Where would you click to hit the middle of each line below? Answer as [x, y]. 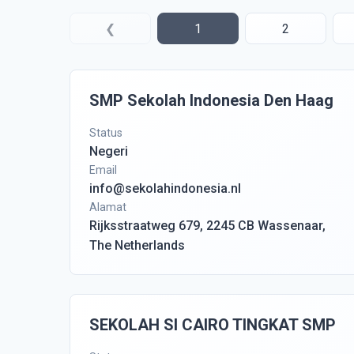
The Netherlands [137, 245]
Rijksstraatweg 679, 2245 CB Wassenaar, [207, 226]
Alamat [108, 207]
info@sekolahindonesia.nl [165, 188]
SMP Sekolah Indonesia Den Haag [211, 100]
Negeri [109, 151]
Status [106, 133]
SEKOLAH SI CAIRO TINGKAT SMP [213, 325]
